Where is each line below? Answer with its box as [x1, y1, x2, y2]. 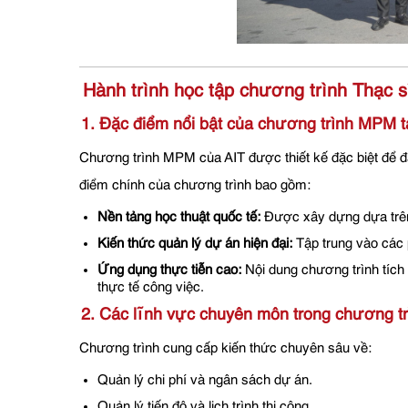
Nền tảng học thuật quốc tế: [97, 210, 260, 225]
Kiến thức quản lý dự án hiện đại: [97, 237, 292, 251]
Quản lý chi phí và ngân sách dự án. [97, 373, 312, 388]
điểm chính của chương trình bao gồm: [79, 178, 311, 193]
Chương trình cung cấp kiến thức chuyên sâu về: [79, 342, 372, 356]
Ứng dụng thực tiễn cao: [97, 263, 241, 278]
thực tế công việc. [97, 280, 204, 295]
